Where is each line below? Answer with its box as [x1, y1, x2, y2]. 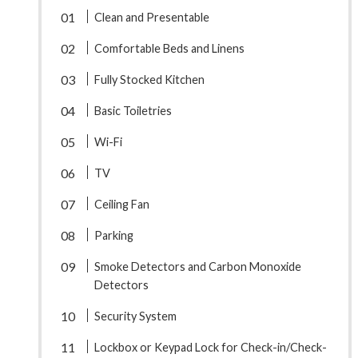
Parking [93, 229, 133, 243]
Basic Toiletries [93, 104, 172, 118]
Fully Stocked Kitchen [93, 73, 205, 87]
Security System [93, 309, 177, 324]
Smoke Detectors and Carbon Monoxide [93, 260, 301, 274]
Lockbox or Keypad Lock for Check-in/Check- [93, 340, 327, 355]
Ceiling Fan [93, 197, 149, 212]
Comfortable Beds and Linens [93, 42, 245, 56]
